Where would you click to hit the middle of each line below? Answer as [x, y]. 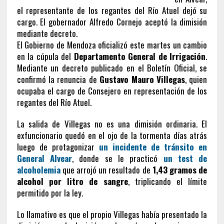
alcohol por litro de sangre [72, 181]
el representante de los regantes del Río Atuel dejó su [112, 10]
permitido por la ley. [50, 192]
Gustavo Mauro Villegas [141, 79]
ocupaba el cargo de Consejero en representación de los [112, 90]
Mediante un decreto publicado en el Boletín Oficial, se [112, 67]
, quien [196, 79]
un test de [185, 158]
